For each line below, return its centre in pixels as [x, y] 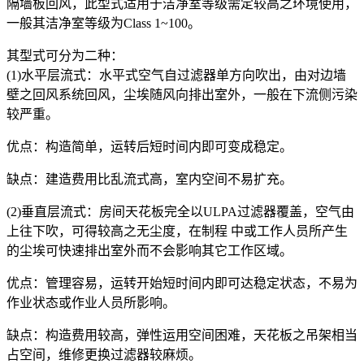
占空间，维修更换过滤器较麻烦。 [104, 354]
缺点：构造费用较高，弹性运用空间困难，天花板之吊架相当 [182, 335]
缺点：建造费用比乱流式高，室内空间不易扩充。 [149, 179]
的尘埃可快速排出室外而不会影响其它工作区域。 [149, 250]
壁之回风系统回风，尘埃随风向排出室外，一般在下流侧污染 [182, 94]
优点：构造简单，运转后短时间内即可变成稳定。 [149, 146]
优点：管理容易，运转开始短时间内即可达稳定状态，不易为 [182, 283]
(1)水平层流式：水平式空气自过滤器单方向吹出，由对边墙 [176, 75]
